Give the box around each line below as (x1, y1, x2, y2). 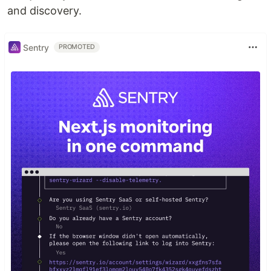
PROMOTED (59, 43, 96, 51)
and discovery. (7, 4, 82, 18)
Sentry (23, 42, 49, 53)
